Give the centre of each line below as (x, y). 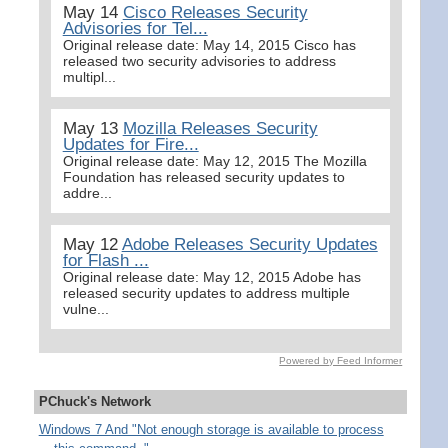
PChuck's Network (94, 401)
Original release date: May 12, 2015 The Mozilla (214, 160)
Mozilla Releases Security (220, 128)
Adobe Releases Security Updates (249, 244)
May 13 (92, 128)
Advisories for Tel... (135, 28)
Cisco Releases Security (215, 12)
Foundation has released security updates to (203, 176)
